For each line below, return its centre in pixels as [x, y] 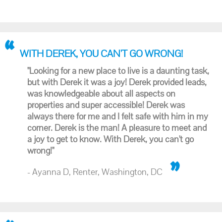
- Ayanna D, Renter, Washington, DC [95, 172]
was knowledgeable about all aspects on [101, 93]
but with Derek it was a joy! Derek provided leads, [117, 82]
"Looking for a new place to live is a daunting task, [118, 71]
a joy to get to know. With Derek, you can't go [111, 139]
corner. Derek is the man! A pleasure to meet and [117, 128]
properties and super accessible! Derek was [106, 105]
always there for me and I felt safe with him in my [118, 116]
